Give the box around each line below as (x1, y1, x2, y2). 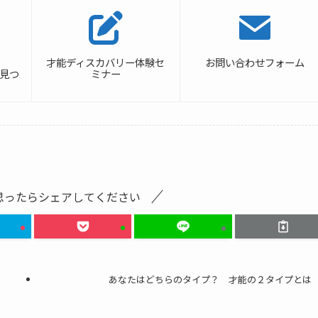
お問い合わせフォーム (204, 54, 305, 70)
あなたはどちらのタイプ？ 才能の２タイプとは (108, 273, 312, 287)
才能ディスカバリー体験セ (46, 54, 165, 70)
